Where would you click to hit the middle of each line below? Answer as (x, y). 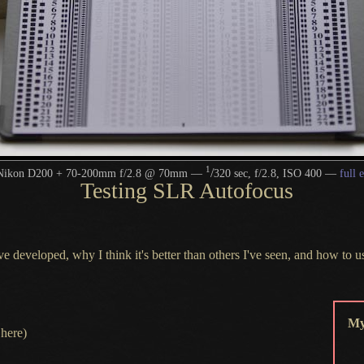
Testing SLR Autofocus (186, 190)
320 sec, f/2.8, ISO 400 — (277, 173)
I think (115, 254)
